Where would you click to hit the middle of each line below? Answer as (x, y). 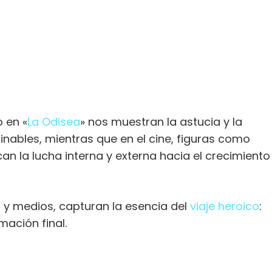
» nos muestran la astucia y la (161, 122)
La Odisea (54, 122)
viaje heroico (225, 206)
